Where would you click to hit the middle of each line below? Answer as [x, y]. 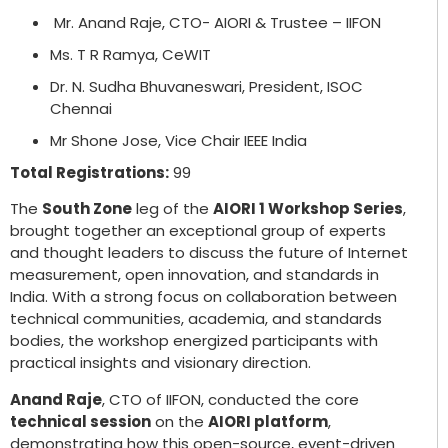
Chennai [81, 108]
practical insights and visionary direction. [160, 363]
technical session [80, 421]
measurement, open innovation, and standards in [194, 275]
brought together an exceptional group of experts [198, 231]
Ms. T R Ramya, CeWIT [130, 54]
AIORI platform [268, 421]
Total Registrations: [89, 172]
